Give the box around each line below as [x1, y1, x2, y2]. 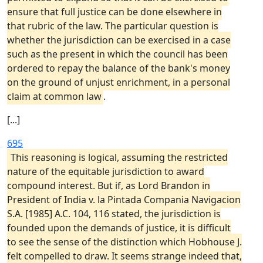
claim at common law [7, 90, 102, 103]
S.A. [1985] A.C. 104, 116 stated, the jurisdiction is [7, 207, 221, 220]
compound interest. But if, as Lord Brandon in [7, 179, 210, 192]
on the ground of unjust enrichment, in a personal [7, 76, 230, 89]
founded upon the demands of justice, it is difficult [7, 221, 231, 234]
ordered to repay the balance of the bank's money [7, 62, 230, 75]
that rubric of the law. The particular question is [7, 19, 218, 32]
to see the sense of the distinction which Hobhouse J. [7, 235, 242, 248]
